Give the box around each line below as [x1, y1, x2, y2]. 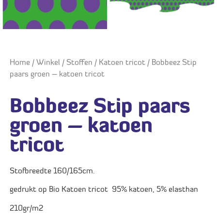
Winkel [36, 59, 60, 67]
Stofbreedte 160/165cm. [10, 168, 95, 176]
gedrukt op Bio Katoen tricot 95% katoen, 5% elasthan [10, 186, 198, 194]
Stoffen [66, 59, 93, 67]
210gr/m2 [10, 204, 43, 213]
